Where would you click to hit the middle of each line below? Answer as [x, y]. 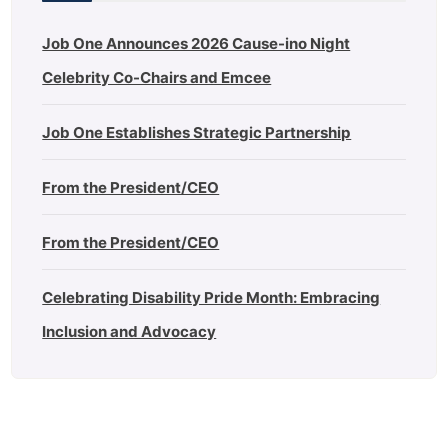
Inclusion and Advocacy [129, 332]
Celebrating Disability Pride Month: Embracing [211, 298]
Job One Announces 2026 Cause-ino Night [196, 44]
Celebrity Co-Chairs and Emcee [157, 78]
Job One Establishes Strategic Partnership [197, 133]
